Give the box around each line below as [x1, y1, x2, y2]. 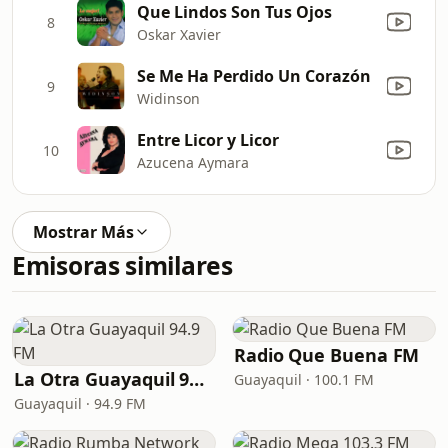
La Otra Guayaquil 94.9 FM [189, 367, 205, 391]
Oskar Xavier [137, 24, 221, 44]
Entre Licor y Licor [137, 128, 279, 151]
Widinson [137, 88, 200, 108]
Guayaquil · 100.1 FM [234, 370, 374, 389]
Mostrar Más [33, 221, 134, 243]
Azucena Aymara [137, 152, 249, 172]
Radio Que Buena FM [234, 343, 420, 367]
